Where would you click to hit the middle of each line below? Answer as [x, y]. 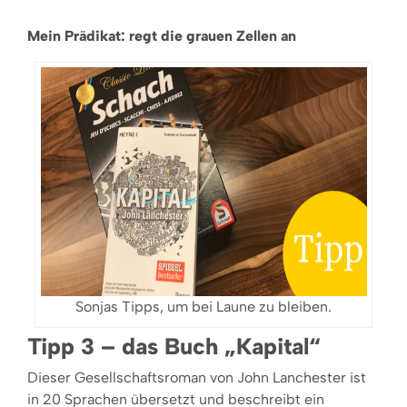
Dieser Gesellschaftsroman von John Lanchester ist [197, 377]
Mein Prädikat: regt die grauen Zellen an [162, 35]
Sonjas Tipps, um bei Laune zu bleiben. [203, 306]
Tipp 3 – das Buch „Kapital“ [174, 346]
